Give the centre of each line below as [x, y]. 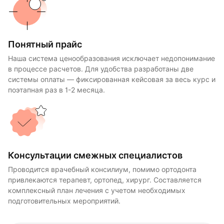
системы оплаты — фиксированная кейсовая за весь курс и [112, 79]
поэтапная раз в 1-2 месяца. [56, 90]
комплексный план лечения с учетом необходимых [97, 190]
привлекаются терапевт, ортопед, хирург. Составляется [105, 180]
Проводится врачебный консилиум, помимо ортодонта [102, 169]
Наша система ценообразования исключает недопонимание [111, 58]
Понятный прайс [45, 44]
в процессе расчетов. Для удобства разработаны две [101, 69]
